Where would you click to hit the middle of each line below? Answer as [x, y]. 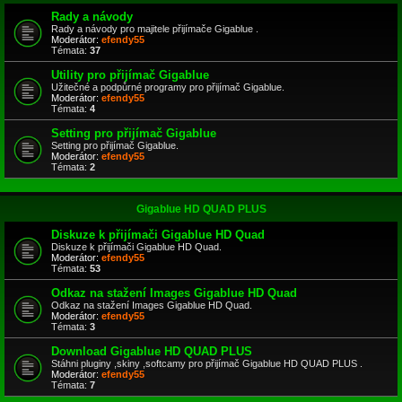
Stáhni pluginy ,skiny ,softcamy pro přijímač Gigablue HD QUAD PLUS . [207, 363]
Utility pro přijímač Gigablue [130, 75]
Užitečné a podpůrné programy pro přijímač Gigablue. [168, 87]
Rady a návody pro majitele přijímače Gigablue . [155, 29]
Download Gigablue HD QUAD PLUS [152, 351]
